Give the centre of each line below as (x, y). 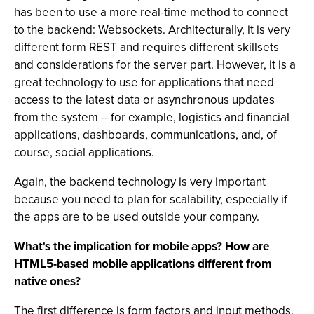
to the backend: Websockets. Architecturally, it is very (152, 30)
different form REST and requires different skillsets (146, 47)
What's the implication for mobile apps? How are (142, 246)
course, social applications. (84, 152)
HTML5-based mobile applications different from (143, 264)
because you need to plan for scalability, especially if (151, 199)
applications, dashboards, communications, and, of (145, 135)
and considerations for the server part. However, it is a (155, 65)
